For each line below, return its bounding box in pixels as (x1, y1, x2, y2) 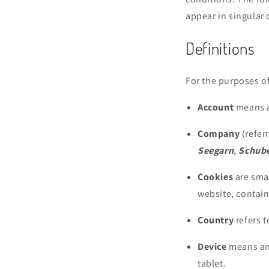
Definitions (186, 38, 255, 59)
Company (198, 127, 240, 140)
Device (198, 240, 227, 253)
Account (198, 100, 234, 113)
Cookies (198, 170, 234, 183)
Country (198, 213, 234, 226)
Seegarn (198, 144, 234, 157)
